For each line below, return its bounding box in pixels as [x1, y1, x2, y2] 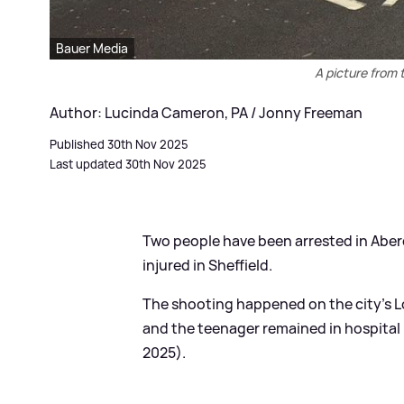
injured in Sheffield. [142, 254, 273, 275]
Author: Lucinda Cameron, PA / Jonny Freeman [50, 102, 363, 123]
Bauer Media [56, 39, 128, 57]
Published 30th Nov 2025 [50, 135, 188, 152]
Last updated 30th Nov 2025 [50, 155, 207, 172]
